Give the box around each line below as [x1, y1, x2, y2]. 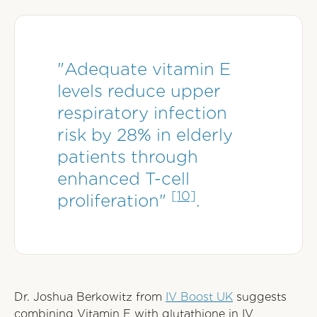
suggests [233, 290, 287, 304]
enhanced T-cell [57, 168, 190, 189]
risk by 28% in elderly [57, 125, 233, 145]
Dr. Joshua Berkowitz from [14, 290, 166, 304]
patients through [57, 146, 198, 167]
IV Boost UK [166, 290, 233, 304]
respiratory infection [57, 103, 227, 123]
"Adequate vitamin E [57, 59, 231, 79]
